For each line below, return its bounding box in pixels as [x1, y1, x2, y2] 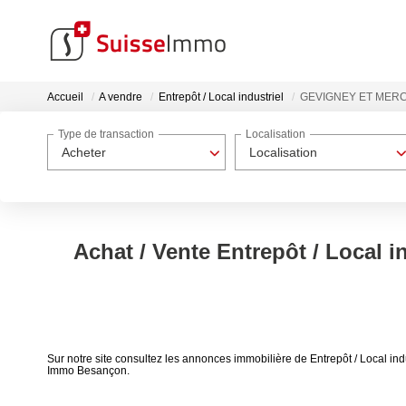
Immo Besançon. [47, 363, 130, 377]
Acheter [62, 145, 106, 159]
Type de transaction [58, 128, 154, 141]
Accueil [47, 91, 83, 104]
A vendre [99, 91, 142, 104]
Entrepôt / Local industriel [159, 91, 284, 104]
